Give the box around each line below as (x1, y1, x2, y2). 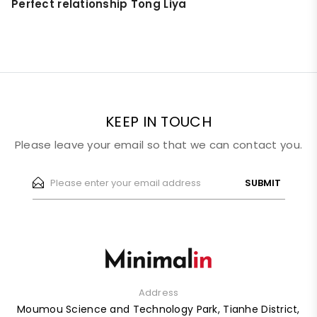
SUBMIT (244, 175, 281, 190)
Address (138, 286, 179, 300)
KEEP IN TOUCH (105, 112, 212, 132)
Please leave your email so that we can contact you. (14, 137, 303, 153)
